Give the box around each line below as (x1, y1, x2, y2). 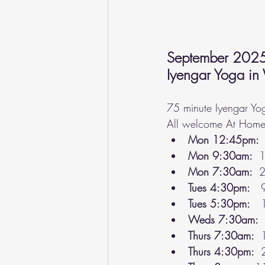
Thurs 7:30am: (188, 228, 257, 243)
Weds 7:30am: (188, 212, 258, 227)
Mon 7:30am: (188, 164, 259, 179)
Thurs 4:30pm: (188, 244, 257, 258)
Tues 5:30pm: (188, 196, 250, 211)
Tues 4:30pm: (188, 180, 250, 195)
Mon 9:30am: (188, 148, 259, 163)
